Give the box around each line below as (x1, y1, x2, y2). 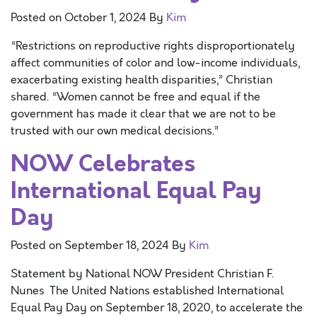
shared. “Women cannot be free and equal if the (11, 89, 260, 105)
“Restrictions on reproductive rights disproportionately (11, 38, 295, 54)
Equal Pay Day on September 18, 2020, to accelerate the (11, 300, 303, 316)
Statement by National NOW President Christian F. (11, 266, 274, 282)
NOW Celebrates (11, 148, 195, 180)
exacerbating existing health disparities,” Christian (11, 72, 272, 88)
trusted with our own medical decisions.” (11, 123, 219, 139)
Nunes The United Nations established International (11, 283, 284, 299)
